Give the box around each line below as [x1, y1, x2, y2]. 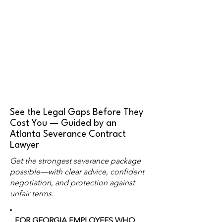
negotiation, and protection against [10, 178, 135, 187]
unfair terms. [10, 189, 54, 198]
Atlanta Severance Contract [10, 130, 126, 139]
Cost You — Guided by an [10, 119, 116, 128]
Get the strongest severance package [10, 156, 141, 166]
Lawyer [10, 141, 39, 150]
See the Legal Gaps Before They [10, 108, 143, 117]
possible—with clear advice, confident [10, 167, 144, 176]
